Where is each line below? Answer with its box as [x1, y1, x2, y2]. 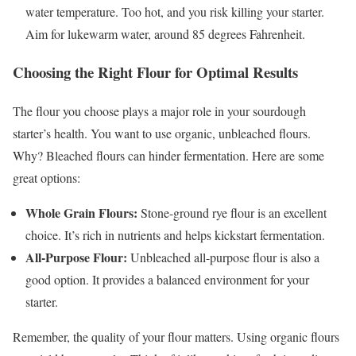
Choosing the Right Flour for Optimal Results [13, 61, 298, 83]
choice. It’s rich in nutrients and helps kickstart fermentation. [25, 226, 325, 244]
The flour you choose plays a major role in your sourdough [13, 103, 306, 120]
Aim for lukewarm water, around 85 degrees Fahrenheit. [25, 25, 305, 42]
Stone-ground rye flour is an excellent [137, 204, 327, 222]
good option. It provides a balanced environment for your [25, 271, 309, 288]
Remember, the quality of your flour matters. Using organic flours [13, 328, 339, 346]
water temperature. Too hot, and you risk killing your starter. [25, 2, 324, 20]
